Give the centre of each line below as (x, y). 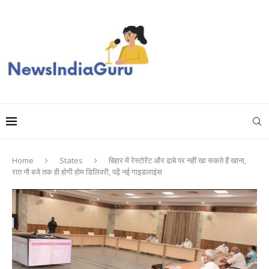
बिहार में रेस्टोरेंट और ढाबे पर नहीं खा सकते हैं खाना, (177, 160)
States (71, 160)
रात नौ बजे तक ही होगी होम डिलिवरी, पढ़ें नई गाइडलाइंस (87, 171)
